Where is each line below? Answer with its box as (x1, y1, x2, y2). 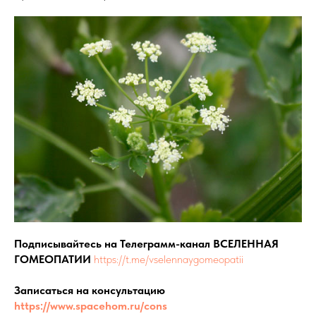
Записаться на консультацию (14, 283, 165, 297)
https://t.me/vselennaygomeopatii (94, 252, 243, 266)
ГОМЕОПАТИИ (14, 252, 94, 266)
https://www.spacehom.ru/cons (14, 298, 167, 312)
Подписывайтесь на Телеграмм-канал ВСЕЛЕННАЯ (14, 236, 279, 250)
